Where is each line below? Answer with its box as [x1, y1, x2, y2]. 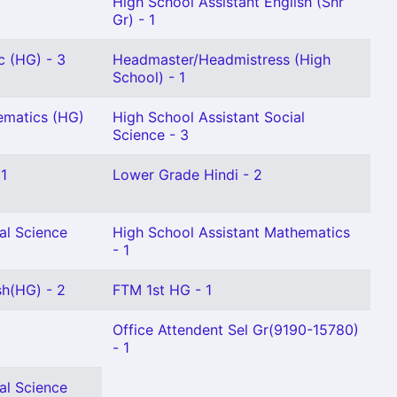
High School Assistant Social [113, 108, 305, 126]
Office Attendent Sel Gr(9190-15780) [113, 321, 359, 339]
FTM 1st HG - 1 [113, 281, 212, 299]
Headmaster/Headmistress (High [113, 51, 331, 68]
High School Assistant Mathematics [113, 223, 350, 241]
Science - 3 [113, 126, 189, 144]
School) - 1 [113, 68, 185, 86]
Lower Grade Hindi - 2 [113, 166, 262, 183]
